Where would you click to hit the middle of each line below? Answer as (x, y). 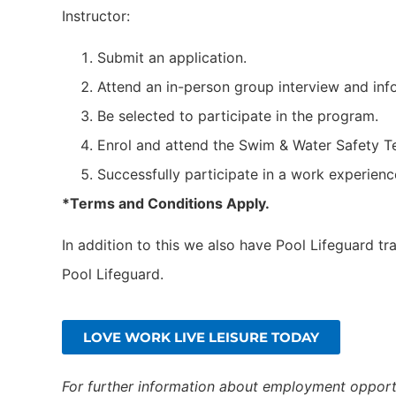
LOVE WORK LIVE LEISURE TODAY (201, 337)
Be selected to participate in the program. (238, 115)
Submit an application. (172, 57)
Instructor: (96, 15)
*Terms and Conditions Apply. (166, 203)
